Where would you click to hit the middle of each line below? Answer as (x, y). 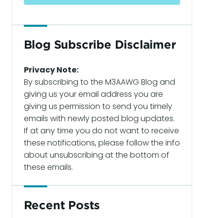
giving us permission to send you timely (98, 106)
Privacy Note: (51, 70)
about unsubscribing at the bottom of (96, 155)
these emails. (48, 167)
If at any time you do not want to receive (101, 131)
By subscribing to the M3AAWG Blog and (99, 82)
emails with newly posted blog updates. (99, 118)
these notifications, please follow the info (102, 143)
